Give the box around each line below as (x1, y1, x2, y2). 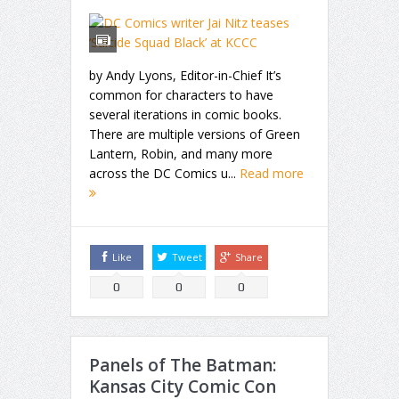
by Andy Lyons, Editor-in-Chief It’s (89, 66, 281, 84)
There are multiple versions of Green (89, 125, 300, 142)
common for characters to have (89, 85, 273, 103)
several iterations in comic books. (89, 105, 281, 123)
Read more (240, 164, 304, 182)
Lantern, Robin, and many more (89, 144, 273, 162)
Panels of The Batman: (89, 354, 276, 378)
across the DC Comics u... (89, 164, 240, 182)
